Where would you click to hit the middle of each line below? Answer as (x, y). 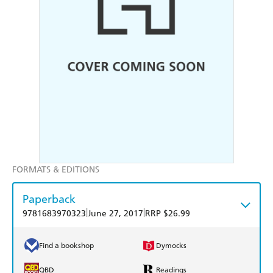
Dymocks (171, 246)
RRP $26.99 (168, 214)
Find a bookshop (66, 246)
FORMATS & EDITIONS (56, 170)
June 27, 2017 (115, 214)
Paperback (49, 199)
